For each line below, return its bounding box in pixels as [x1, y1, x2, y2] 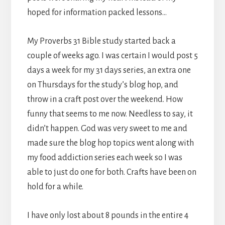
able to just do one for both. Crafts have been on [27, 167, 196, 177]
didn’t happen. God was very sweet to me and [27, 124, 187, 133]
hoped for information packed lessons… [27, 8, 167, 17]
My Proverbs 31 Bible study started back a [27, 36, 176, 46]
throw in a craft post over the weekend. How [27, 94, 183, 104]
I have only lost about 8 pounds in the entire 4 [27, 210, 188, 220]
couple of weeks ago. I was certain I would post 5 [27, 51, 198, 60]
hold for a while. [27, 182, 83, 191]
